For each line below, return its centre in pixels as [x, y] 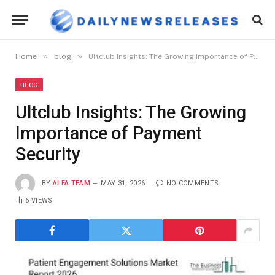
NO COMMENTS [192, 183]
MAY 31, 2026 [123, 183]
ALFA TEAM [72, 183]
